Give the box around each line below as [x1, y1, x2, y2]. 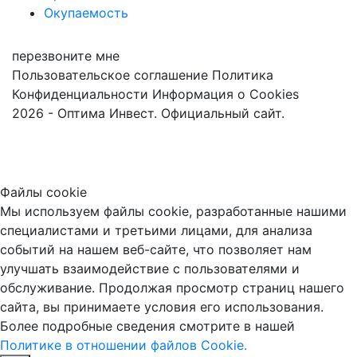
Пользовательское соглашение [12, 66, 208, 83]
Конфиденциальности [12, 85, 148, 102]
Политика [212, 66, 273, 83]
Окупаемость [44, 4, 128, 21]
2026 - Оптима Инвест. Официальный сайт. [12, 104, 284, 121]
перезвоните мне [12, 47, 120, 64]
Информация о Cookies [152, 85, 299, 102]
